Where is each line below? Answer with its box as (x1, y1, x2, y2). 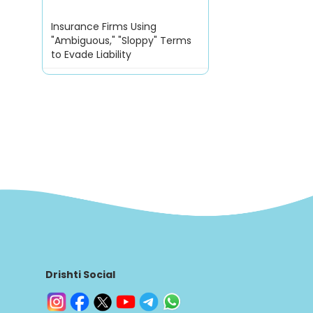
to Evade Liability (50, 48, 131, 62)
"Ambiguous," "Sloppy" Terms (50, 34, 191, 48)
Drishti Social (45, 268, 115, 282)
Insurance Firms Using (50, 20, 156, 34)
